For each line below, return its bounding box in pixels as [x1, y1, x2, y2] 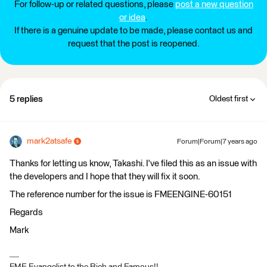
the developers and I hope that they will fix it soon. [10, 172, 200, 181]
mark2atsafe [27, 136, 72, 145]
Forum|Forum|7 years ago [177, 138, 257, 145]
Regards [10, 207, 43, 217]
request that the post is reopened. [67, 39, 200, 48]
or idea [119, 13, 145, 22]
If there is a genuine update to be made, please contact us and [14, 26, 253, 35]
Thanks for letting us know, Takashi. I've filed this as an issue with [10, 159, 257, 168]
